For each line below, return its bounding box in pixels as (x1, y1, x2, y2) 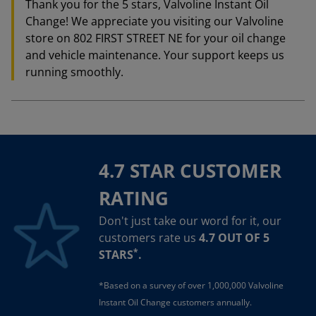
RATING (99, 186, 169, 211)
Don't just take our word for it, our (99, 213, 281, 229)
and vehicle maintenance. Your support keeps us (25, 47, 284, 63)
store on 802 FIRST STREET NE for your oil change (25, 30, 286, 46)
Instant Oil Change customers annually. (99, 296, 252, 308)
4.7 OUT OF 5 (199, 230, 269, 245)
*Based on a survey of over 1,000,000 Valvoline (99, 279, 284, 291)
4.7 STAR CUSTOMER (99, 158, 281, 183)
